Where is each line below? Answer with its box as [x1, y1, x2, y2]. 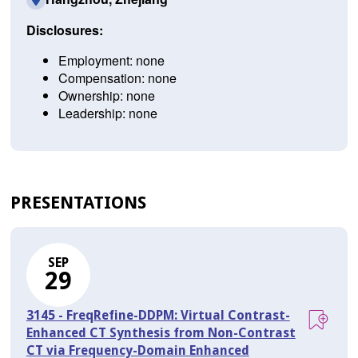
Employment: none [58, 51, 165, 70]
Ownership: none [58, 86, 155, 105]
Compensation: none [58, 69, 177, 88]
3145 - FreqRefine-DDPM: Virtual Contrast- [26, 308, 290, 324]
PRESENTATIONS [10, 193, 146, 213]
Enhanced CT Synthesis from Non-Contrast [26, 325, 296, 341]
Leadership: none [58, 104, 157, 123]
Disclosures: [26, 21, 103, 40]
